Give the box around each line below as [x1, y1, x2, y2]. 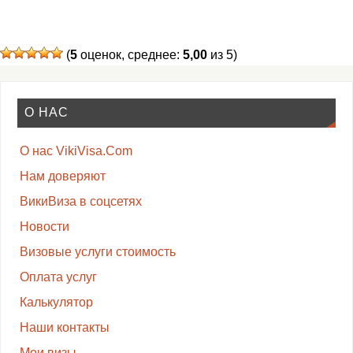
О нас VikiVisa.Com [19, 144, 132, 158]
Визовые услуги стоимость [19, 245, 176, 259]
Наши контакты [19, 321, 110, 335]
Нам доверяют [19, 169, 106, 184]
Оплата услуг [19, 270, 97, 284]
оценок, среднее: [77, 48, 183, 62]
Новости [19, 220, 69, 234]
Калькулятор [19, 295, 93, 310]
